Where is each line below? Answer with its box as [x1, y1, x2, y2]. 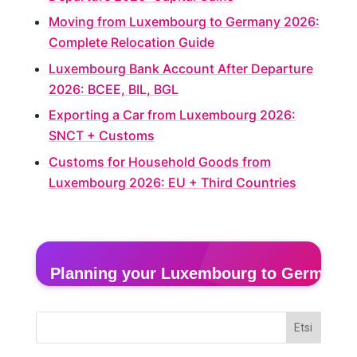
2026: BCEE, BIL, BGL [48, 80, 178, 97]
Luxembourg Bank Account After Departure [48, 60, 313, 76]
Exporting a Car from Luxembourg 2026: [48, 107, 296, 124]
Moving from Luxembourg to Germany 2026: [48, 14, 320, 30]
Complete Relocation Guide [48, 34, 214, 51]
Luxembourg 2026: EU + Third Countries [48, 174, 296, 190]
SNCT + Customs [48, 127, 155, 144]
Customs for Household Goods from [48, 153, 271, 170]
